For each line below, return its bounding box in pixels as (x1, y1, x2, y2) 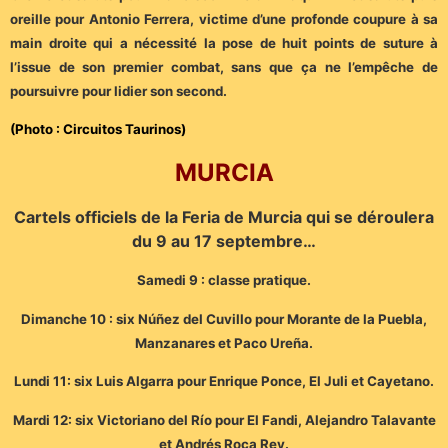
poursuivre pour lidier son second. (10, 82, 227, 99)
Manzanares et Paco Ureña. (135, 334, 313, 351)
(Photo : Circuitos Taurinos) (10, 121, 186, 138)
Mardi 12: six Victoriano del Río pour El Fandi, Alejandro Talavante (12, 411, 436, 428)
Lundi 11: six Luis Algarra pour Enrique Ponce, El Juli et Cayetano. (14, 373, 434, 390)
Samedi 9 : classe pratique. (137, 272, 311, 289)
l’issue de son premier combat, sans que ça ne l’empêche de (10, 58, 438, 75)
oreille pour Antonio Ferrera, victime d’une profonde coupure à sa (10, 10, 438, 27)
